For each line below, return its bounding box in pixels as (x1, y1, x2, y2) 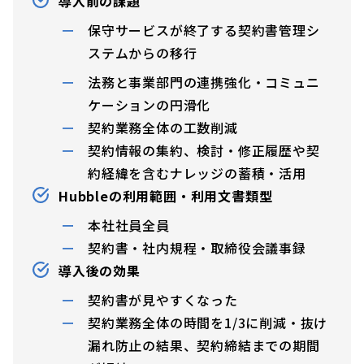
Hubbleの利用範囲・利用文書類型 (58, 185, 273, 206)
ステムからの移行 (88, 42, 197, 63)
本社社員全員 (88, 214, 170, 235)
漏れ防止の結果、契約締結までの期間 (88, 335, 320, 355)
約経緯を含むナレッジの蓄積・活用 (88, 162, 306, 183)
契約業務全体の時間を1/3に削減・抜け (88, 312, 328, 332)
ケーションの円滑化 (88, 94, 211, 115)
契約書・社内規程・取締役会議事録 (88, 237, 306, 258)
